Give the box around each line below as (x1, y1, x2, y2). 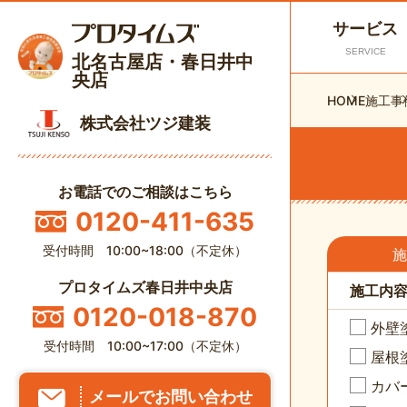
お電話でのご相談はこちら (57, 182, 233, 201)
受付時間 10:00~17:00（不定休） (43, 337, 247, 353)
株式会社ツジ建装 (80, 114, 211, 134)
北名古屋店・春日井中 (72, 51, 254, 74)
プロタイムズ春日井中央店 (57, 277, 233, 296)
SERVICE (344, 46, 386, 56)
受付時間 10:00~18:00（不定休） (43, 242, 247, 258)
